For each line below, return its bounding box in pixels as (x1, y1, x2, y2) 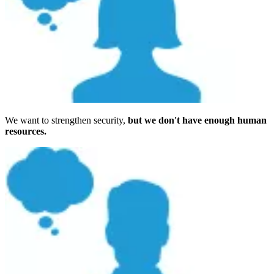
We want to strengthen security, (5, 114, 128, 125)
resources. (5, 125, 46, 136)
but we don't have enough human (128, 114, 267, 125)
